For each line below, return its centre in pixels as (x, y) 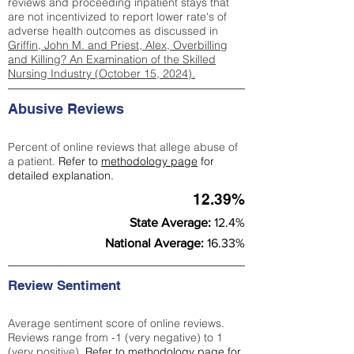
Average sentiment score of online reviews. (116, 323)
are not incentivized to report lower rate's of (117, 17)
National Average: (156, 243)
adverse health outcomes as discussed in (113, 31)
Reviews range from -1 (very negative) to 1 (115, 337)
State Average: (172, 222)
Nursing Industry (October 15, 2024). (102, 73)
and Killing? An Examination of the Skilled (112, 59)
